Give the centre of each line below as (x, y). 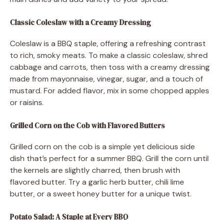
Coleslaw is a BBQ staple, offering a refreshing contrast (108, 43)
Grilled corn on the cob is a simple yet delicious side (102, 146)
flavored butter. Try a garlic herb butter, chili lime (97, 182)
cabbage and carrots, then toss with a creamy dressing (110, 67)
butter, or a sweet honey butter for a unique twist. (101, 193)
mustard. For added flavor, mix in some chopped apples (110, 90)
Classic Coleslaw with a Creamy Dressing (80, 22)
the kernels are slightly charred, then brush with (95, 170)
